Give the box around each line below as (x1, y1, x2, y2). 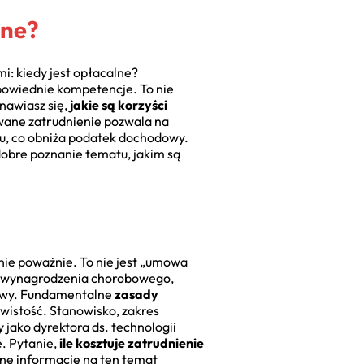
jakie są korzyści (70, 97, 167, 114)
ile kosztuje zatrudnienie (59, 335, 204, 352)
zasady (115, 286, 158, 303)
